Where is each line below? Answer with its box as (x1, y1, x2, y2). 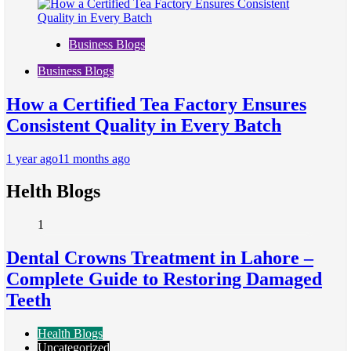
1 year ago (6, 151, 58, 165)
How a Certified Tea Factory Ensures (6, 93, 306, 114)
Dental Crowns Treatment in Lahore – (6, 248, 313, 269)
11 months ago (58, 151, 130, 165)
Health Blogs (38, 327, 103, 341)
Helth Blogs (6, 181, 100, 202)
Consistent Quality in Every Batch (6, 114, 281, 136)
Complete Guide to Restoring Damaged (6, 269, 322, 290)
